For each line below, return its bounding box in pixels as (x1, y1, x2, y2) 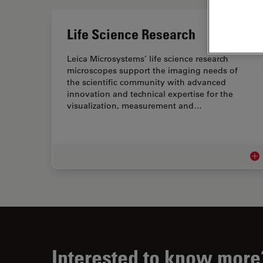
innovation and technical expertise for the (67, 89, 233, 99)
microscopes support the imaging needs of (67, 65, 238, 76)
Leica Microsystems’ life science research (67, 53, 228, 64)
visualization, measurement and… (67, 100, 202, 111)
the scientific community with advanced (67, 77, 226, 87)
